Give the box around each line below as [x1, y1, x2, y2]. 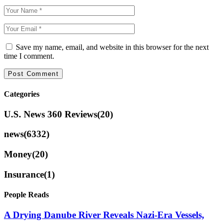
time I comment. [4, 52, 54, 61]
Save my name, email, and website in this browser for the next [16, 43, 209, 52]
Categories [4, 89, 39, 98]
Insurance [4, 169, 44, 180]
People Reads [4, 190, 49, 199]
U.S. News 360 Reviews [4, 109, 97, 119]
